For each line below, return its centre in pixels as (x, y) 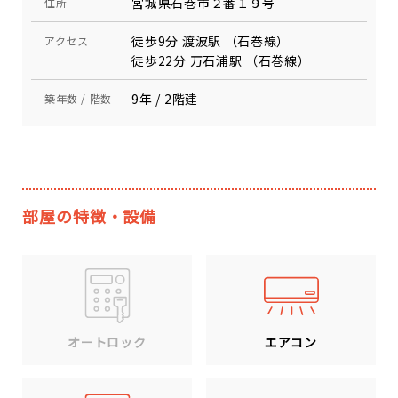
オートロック (107, 342)
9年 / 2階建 (165, 99)
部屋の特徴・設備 (90, 216)
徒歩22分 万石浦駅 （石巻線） (221, 60)
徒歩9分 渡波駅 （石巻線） (211, 41)
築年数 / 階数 (78, 98)
